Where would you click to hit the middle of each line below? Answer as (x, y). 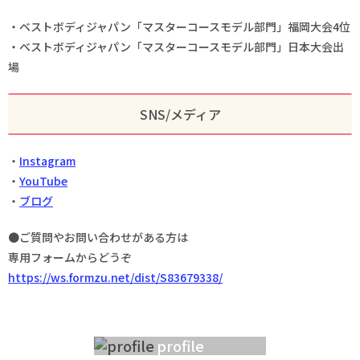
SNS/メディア (180, 115)
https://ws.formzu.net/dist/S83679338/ (115, 277)
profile (180, 346)
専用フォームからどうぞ (70, 257)
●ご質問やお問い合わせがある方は (98, 237)
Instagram (47, 161)
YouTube (43, 181)
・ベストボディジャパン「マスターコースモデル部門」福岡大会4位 (179, 27)
